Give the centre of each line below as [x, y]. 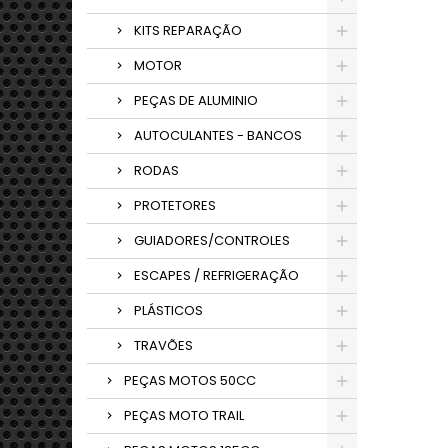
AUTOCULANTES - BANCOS [218, 135]
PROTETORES [175, 205]
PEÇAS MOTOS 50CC [190, 380]
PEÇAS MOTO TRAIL [184, 415]
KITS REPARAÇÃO [188, 30]
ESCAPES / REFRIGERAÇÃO [216, 275]
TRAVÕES [163, 345]
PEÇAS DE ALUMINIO [196, 100]
